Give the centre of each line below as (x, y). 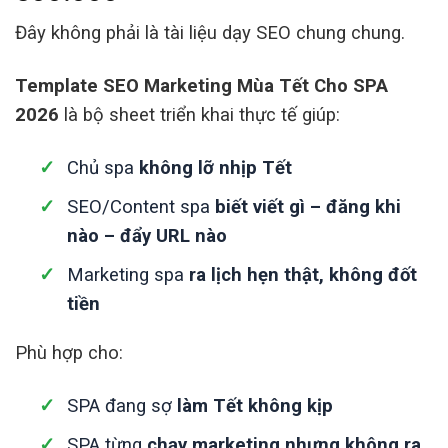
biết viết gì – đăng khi (308, 207)
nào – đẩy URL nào (147, 236)
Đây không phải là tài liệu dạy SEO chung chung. (210, 32)
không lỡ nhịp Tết (216, 168)
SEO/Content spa (141, 207)
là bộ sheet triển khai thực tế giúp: (199, 115)
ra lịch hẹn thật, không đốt (303, 275)
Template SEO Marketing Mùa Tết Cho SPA (201, 86)
